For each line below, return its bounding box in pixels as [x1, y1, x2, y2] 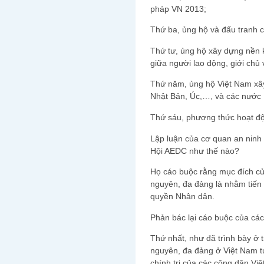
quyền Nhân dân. [150, 192, 214, 202]
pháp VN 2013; [150, 4, 206, 14]
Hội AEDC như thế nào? [150, 146, 239, 156]
